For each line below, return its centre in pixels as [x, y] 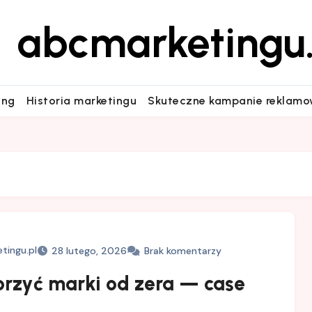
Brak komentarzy [182, 251]
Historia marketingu [81, 101]
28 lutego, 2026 [89, 251]
